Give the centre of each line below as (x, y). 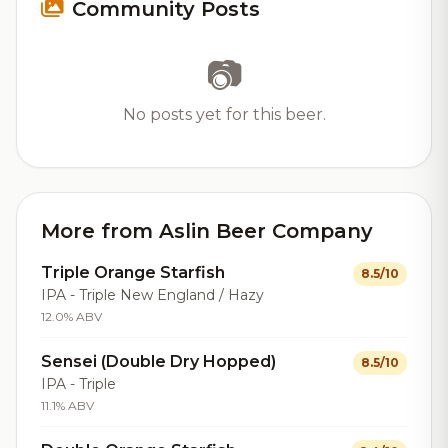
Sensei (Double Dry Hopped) (158, 361)
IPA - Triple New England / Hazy (152, 295)
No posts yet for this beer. (224, 114)
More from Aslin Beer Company (207, 231)
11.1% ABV (67, 405)
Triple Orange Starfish (133, 272)
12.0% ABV (71, 316)
